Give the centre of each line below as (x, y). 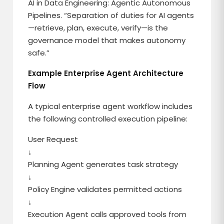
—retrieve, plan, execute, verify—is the (98, 28)
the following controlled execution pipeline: (108, 119)
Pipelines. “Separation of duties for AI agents (111, 15)
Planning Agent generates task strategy (103, 164)
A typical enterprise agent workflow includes (110, 106)
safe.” (39, 53)
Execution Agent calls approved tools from (107, 214)
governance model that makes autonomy (107, 40)
